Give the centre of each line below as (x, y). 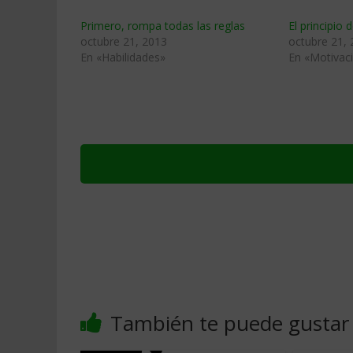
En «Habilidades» (123, 57)
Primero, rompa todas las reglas (163, 26)
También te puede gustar (230, 323)
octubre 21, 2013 (124, 41)
